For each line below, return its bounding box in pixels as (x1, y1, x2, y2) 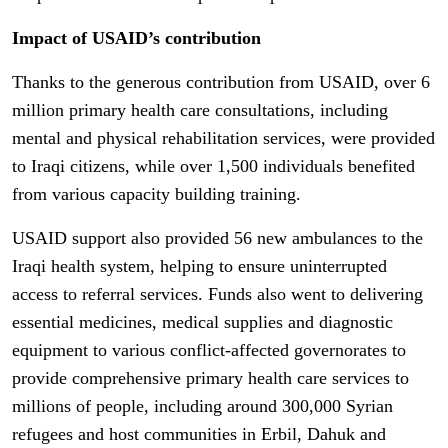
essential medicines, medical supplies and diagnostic (12, 311, 393, 332)
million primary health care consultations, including (12, 99, 388, 120)
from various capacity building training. (12, 183, 301, 204)
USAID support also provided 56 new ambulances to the (12, 227, 423, 248)
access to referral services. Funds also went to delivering (12, 283, 423, 304)
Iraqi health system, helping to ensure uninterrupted (12, 255, 387, 276)
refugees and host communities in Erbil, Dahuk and (12, 423, 386, 444)
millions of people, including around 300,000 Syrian (12, 395, 393, 416)
